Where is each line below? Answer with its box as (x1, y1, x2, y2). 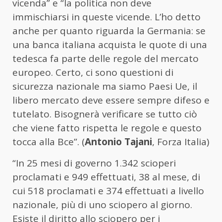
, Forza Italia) (152, 135, 209, 149)
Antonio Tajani (85, 135, 152, 149)
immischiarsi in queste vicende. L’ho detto (12, 10, 201, 24)
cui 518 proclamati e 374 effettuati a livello (12, 184, 204, 198)
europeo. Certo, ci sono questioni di (12, 66, 173, 79)
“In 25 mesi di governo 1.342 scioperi (12, 157, 176, 170)
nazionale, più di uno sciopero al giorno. (12, 198, 192, 212)
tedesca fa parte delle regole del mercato (12, 52, 199, 65)
